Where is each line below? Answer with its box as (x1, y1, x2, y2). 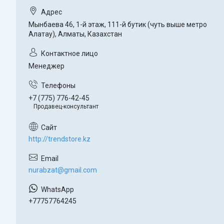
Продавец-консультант (33, 103, 98, 110)
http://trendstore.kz (28, 135, 90, 143)
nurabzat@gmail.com (28, 166, 97, 174)
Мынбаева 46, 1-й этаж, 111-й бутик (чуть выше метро (28, 20, 207, 29)
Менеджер (28, 62, 64, 70)
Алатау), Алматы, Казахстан (28, 30, 122, 38)
